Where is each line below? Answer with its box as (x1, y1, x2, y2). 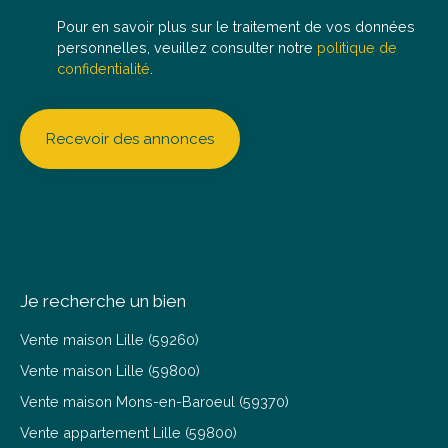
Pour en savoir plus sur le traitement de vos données (57, 17, 415, 35)
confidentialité (57, 59, 150, 77)
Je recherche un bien (20, 290, 186, 311)
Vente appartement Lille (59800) (20, 423, 237, 441)
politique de (317, 38, 397, 56)
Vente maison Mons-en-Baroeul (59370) (20, 392, 289, 410)
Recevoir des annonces (46, 129, 214, 148)
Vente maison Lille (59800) (20, 361, 200, 379)
